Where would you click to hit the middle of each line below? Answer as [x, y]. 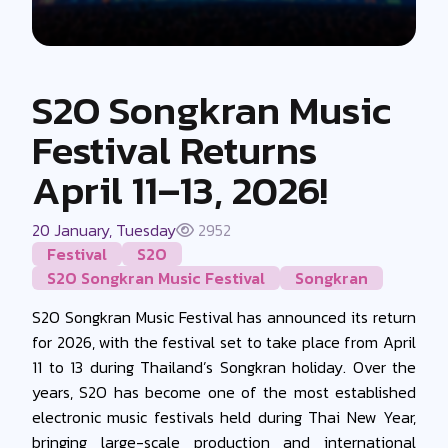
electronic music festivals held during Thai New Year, [224, 416]
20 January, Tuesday [104, 229]
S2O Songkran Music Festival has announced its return [224, 316]
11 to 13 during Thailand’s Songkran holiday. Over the [224, 366]
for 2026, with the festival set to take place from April [224, 341]
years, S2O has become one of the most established [224, 391]
